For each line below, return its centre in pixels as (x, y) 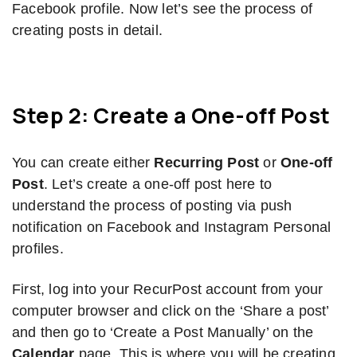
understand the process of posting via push (152, 206)
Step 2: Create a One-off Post (171, 116)
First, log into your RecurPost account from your (168, 290)
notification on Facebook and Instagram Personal (172, 228)
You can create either (83, 163)
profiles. (38, 249)
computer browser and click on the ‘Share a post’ (171, 311)
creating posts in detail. (87, 31)
